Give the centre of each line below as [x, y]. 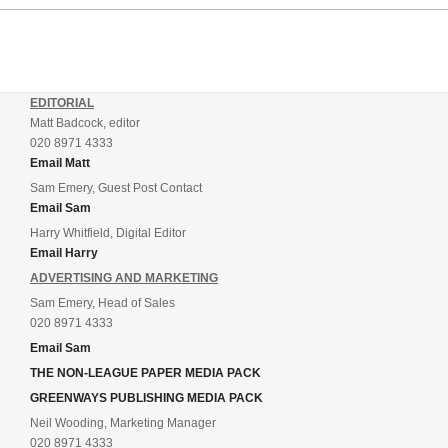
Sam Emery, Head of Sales [102, 302]
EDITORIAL [62, 102]
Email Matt [60, 162]
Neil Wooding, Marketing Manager [123, 422]
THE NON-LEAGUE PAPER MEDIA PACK [145, 372]
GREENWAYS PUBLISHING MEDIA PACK [146, 397]
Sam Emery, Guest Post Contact [116, 187]
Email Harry [64, 252]
